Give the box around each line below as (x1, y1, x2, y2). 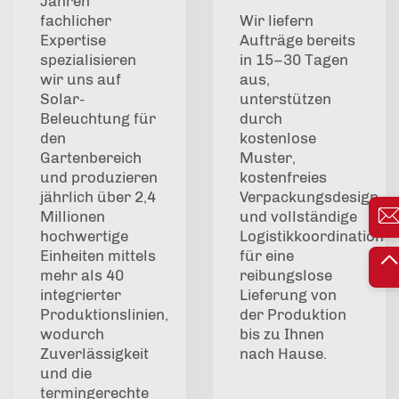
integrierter (40, 286, 121, 305)
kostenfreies (240, 168, 327, 187)
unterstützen (240, 90, 331, 109)
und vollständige (240, 208, 357, 226)
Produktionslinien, (40, 305, 168, 324)
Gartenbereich (40, 149, 142, 167)
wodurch (40, 325, 104, 344)
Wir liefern (240, 12, 313, 30)
